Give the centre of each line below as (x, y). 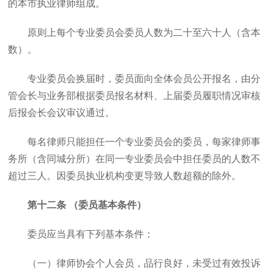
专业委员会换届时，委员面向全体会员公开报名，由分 (144, 79)
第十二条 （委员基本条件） (87, 205)
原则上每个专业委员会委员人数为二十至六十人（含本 (144, 32)
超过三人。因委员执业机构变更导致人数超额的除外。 (125, 176)
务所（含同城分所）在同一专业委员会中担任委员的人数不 (134, 159)
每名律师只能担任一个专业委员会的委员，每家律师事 (144, 142)
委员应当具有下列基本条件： (91, 234)
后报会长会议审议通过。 (62, 113)
